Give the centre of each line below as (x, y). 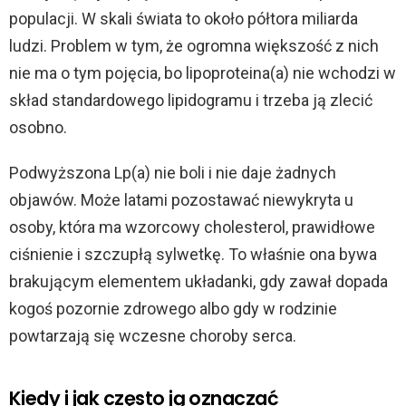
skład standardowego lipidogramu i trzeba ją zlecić (191, 101)
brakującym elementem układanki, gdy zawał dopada (198, 282)
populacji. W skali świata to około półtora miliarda (184, 19)
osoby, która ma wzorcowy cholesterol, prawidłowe (192, 227)
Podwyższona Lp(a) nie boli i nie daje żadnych (173, 173)
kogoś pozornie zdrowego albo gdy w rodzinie (173, 309)
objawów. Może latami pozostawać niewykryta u (181, 200)
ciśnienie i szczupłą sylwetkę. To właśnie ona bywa (193, 255)
